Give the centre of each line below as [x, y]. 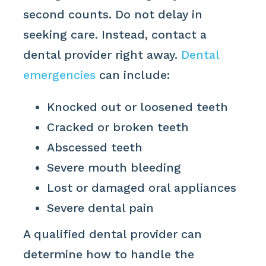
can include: [133, 75]
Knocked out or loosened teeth [138, 107]
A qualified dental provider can [113, 234]
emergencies [60, 75]
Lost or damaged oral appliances [142, 188]
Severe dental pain [101, 208]
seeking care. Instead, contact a [115, 35]
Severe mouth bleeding [114, 167]
